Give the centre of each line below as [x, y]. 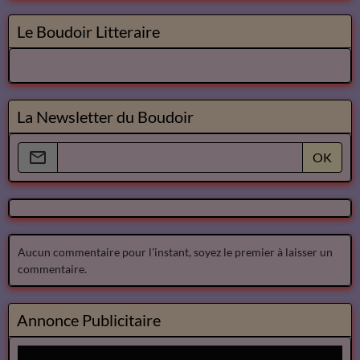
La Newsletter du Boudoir [105, 116]
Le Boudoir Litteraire [88, 31]
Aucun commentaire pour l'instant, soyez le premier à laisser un [175, 252]
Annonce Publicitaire [89, 319]
